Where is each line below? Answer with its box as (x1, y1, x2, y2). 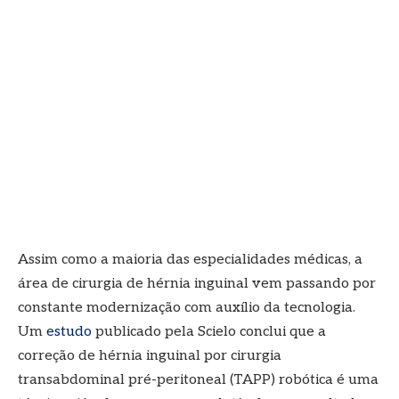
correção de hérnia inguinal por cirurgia (18, 346, 281, 364)
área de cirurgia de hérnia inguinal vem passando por (18, 274, 376, 292)
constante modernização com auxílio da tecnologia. (18, 298, 355, 316)
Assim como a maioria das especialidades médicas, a (18, 250, 362, 268)
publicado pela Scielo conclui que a (92, 322, 326, 340)
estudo (46, 322, 92, 340)
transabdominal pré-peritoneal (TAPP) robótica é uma (18, 370, 379, 388)
